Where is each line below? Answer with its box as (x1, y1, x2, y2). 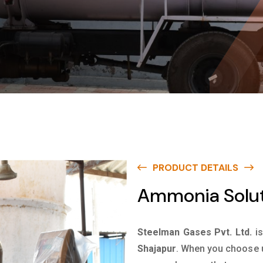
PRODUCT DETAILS (153, 161, 238, 174)
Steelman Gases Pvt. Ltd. (137, 227, 252, 238)
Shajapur (137, 243, 176, 254)
